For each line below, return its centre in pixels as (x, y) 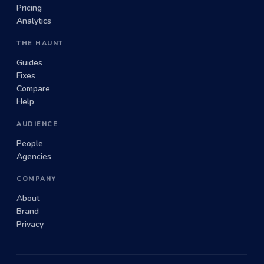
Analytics (34, 21)
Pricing (29, 8)
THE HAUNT (40, 44)
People (30, 144)
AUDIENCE (37, 124)
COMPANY (37, 179)
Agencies (34, 157)
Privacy (30, 225)
